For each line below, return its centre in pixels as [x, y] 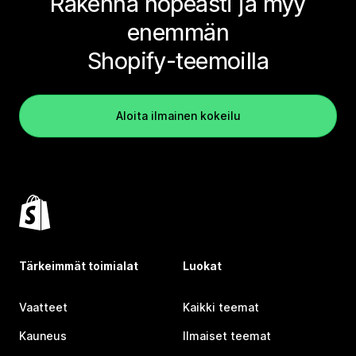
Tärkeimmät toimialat [79, 266]
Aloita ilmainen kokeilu [178, 116]
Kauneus [43, 336]
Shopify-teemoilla [178, 61]
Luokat [202, 266]
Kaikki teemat [221, 308]
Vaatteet [43, 308]
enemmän [178, 33]
